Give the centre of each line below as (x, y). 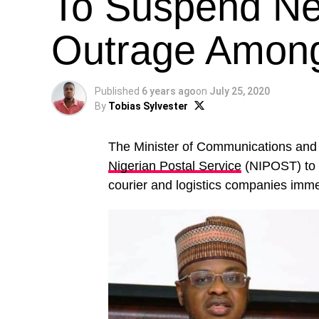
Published (117, 91)
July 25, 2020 (240, 91)
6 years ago (169, 91)
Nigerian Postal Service (175, 166)
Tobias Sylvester (148, 106)
